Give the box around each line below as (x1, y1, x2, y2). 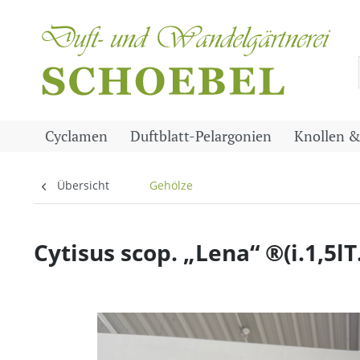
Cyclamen (45, 127, 108, 145)
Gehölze (149, 178, 193, 193)
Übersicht (57, 178, 109, 193)
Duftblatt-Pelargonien (130, 127, 272, 145)
